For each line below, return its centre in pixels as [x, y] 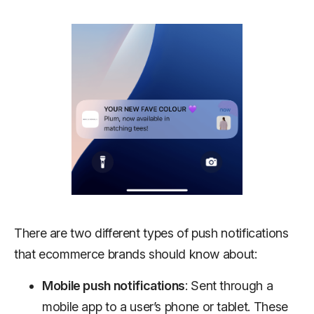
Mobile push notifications [114, 286]
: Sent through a [229, 286]
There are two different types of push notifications [151, 233]
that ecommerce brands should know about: [136, 254]
